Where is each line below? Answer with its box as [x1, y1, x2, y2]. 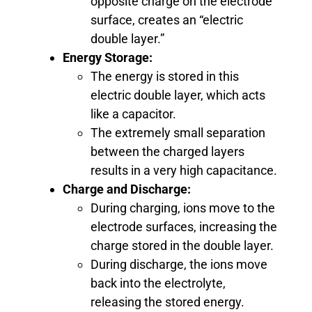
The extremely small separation [91, 125, 265, 140]
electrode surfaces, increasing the [91, 219, 277, 234]
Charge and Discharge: [63, 181, 191, 196]
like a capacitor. [91, 106, 176, 121]
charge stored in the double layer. [91, 237, 274, 253]
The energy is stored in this [91, 68, 239, 84]
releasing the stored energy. [91, 294, 244, 309]
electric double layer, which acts [91, 87, 265, 102]
